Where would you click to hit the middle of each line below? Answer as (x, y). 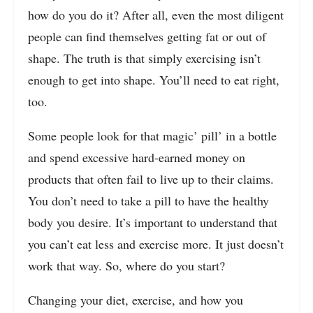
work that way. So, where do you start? (126, 265)
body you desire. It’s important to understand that (153, 222)
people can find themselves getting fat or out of (147, 36)
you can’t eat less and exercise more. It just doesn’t (156, 243)
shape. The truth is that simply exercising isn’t (144, 58)
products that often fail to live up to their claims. (151, 179)
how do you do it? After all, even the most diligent (156, 14)
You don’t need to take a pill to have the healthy (148, 200)
